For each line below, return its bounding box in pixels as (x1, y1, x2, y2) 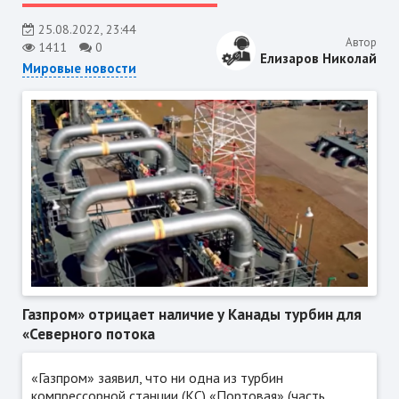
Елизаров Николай (260, 50, 378, 68)
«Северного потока (21, 324, 155, 345)
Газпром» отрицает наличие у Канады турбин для (21, 305, 362, 325)
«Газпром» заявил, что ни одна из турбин (30, 369, 283, 387)
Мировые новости (21, 59, 136, 77)
